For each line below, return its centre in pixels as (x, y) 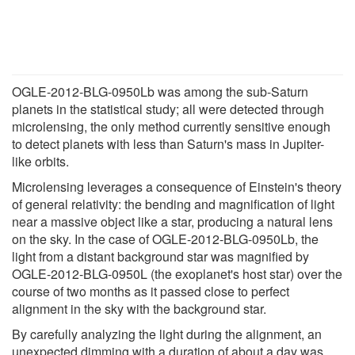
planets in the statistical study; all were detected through (168, 109)
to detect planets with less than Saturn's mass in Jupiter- (168, 143)
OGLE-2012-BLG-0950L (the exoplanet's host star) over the (177, 273)
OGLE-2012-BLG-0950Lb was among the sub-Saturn (160, 91)
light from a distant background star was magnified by (160, 256)
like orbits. (40, 161)
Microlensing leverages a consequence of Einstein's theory (177, 186)
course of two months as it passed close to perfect (151, 291)
